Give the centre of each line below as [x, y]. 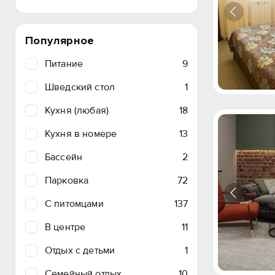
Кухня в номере [81, 134]
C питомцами [74, 204]
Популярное [60, 41]
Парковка [67, 180]
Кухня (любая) [77, 110]
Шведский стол [80, 87]
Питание [64, 64]
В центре [65, 227]
